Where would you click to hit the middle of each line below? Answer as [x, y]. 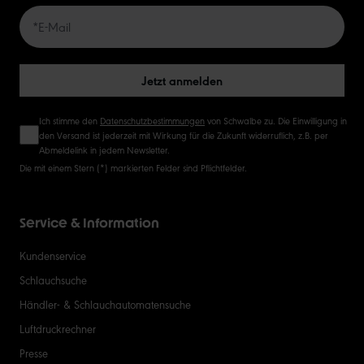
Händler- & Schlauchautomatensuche [105, 303]
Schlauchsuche [53, 279]
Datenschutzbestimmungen [152, 120]
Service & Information [89, 223]
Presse [34, 352]
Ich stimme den [69, 120]
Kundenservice [53, 255]
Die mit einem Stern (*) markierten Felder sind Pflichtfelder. [133, 167]
